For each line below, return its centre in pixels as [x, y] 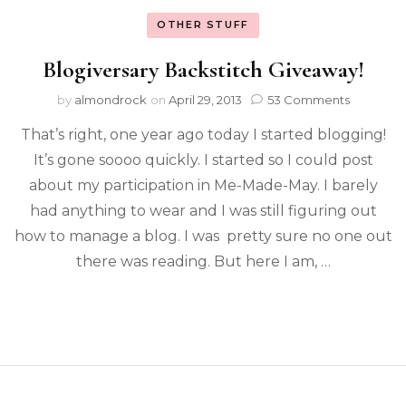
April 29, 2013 [205, 99]
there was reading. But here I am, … [203, 261]
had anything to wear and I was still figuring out [203, 210]
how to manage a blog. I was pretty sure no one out [203, 236]
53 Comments [308, 99]
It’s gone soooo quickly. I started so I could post [203, 159]
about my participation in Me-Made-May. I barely [203, 185]
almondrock [110, 99]
